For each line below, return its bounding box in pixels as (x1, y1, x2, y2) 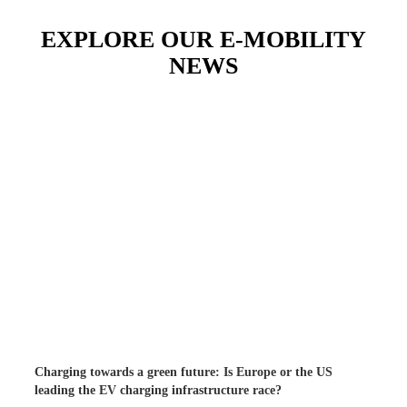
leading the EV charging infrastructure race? (35, 382, 283, 397)
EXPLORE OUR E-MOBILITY (41, 25, 366, 54)
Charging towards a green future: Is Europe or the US (35, 364, 333, 379)
